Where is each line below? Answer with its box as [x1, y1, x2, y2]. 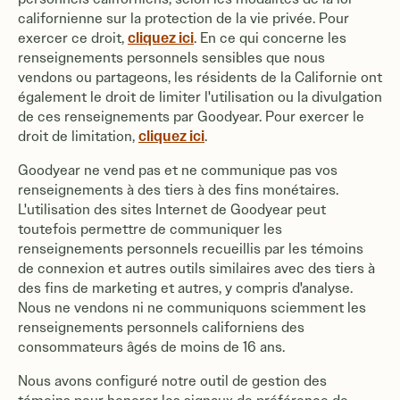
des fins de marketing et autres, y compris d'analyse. [18, 279, 353, 296]
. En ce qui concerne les [194, 29, 346, 46]
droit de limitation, [18, 128, 138, 145]
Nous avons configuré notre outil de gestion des [18, 372, 327, 389]
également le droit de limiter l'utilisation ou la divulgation [18, 88, 382, 105]
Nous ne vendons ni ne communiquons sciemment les [18, 299, 366, 316]
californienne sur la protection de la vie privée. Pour [18, 10, 349, 27]
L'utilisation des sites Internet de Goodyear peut [18, 201, 326, 218]
